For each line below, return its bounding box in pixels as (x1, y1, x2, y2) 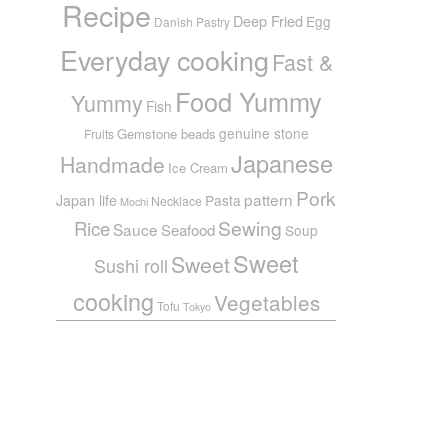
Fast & (271, 45, 333, 77)
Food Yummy (174, 82, 322, 119)
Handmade (59, 148, 165, 179)
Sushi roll (93, 251, 168, 278)
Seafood (161, 218, 215, 240)
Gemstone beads (116, 123, 216, 143)
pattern (244, 187, 293, 210)
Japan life (56, 189, 117, 210)
